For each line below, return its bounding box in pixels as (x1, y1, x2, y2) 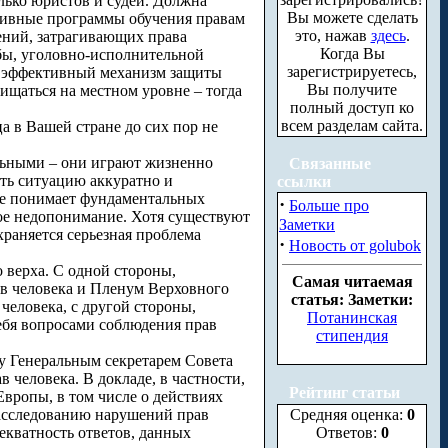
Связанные (289, 155, 371, 172)
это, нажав (294, 27, 371, 44)
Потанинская (307, 309, 397, 326)
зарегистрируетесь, (287, 63, 417, 80)
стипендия (316, 327, 388, 344)
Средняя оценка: (289, 406, 407, 423)
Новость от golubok (289, 237, 421, 254)
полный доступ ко (290, 99, 414, 116)
